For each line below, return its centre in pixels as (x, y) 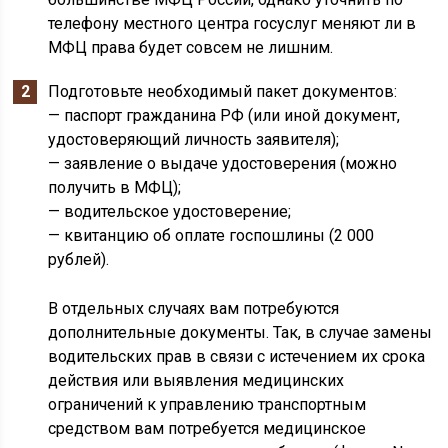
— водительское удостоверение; (170, 211)
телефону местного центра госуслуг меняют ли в (232, 23)
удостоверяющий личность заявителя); (194, 139)
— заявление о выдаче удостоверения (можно (223, 163)
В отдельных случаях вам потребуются (194, 308)
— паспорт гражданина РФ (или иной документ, (224, 115)
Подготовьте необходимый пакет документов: (223, 91)
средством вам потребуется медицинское (207, 428)
